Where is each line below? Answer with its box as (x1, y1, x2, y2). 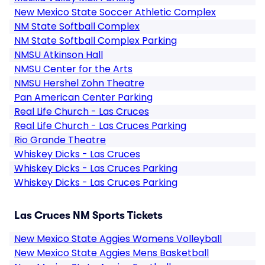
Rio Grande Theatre (14, 133, 106, 147)
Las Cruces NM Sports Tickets (14, 209, 163, 221)
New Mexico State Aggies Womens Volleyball (14, 232, 222, 245)
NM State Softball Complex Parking (14, 34, 177, 47)
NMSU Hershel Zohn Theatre (14, 76, 144, 90)
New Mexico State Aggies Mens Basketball (14, 246, 209, 260)
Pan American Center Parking (14, 91, 153, 104)
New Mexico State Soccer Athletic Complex (14, 5, 216, 19)
